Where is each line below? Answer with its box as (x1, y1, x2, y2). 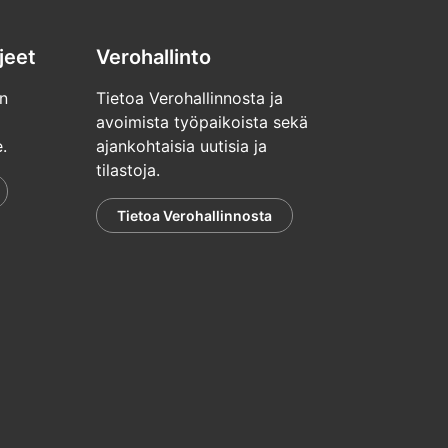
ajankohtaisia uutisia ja (96, 136, 267, 157)
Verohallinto (96, 44, 211, 69)
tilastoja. (96, 160, 160, 181)
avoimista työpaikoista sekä (96, 112, 308, 133)
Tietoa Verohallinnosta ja (96, 88, 283, 109)
